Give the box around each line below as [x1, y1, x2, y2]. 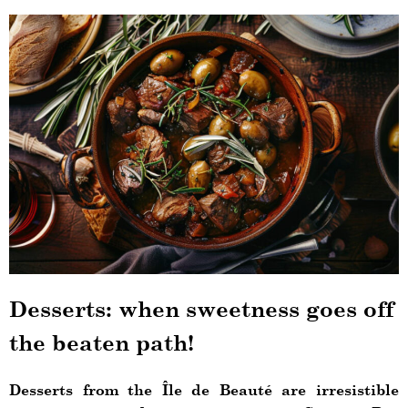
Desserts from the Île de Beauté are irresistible [9, 381, 399, 399]
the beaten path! [9, 329, 200, 357]
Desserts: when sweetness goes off [9, 295, 393, 323]
